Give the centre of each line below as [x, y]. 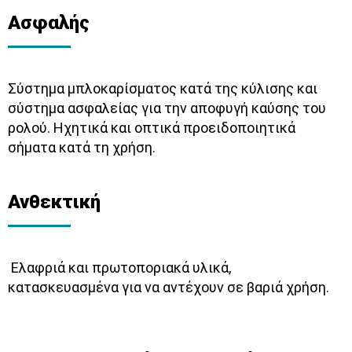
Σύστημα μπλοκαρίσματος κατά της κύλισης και [163, 89]
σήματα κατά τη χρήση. [82, 148]
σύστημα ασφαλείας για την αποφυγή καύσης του [167, 108]
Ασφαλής [49, 23]
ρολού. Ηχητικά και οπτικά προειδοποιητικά [152, 128]
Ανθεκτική [54, 202]
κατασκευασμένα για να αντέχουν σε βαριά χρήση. [170, 288]
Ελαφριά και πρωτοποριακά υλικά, [121, 268]
